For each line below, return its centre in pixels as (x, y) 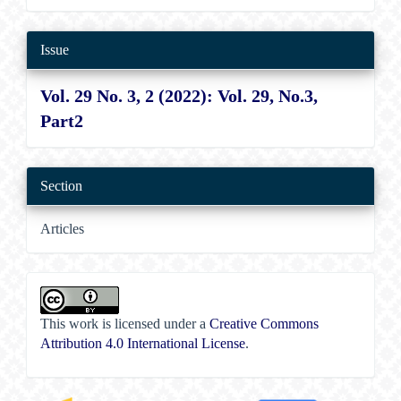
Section (62, 186)
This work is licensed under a (125, 324)
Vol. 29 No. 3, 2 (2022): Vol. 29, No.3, (179, 96)
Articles (63, 229)
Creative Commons (264, 324)
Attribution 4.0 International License (143, 344)
